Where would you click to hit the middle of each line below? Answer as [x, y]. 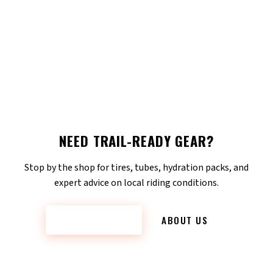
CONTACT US [94, 220]
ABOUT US [185, 220]
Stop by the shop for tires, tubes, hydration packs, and [136, 167]
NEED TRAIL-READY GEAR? [136, 140]
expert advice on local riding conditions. [136, 183]
